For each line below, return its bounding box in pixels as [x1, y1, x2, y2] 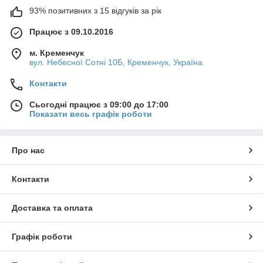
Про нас [12, 146, 45, 155]
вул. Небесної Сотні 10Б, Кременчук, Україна [29, 58, 203, 67]
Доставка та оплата [12, 203, 93, 213]
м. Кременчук [29, 48, 84, 58]
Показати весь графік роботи [29, 109, 152, 119]
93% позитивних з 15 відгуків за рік [29, 6, 161, 15]
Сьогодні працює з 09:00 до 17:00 [29, 100, 168, 109]
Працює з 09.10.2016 [29, 27, 113, 36]
